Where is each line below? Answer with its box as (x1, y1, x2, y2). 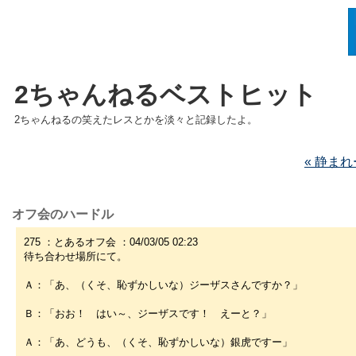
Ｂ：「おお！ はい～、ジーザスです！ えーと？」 (24, 307, 272, 319)
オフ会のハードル (12, 207, 114, 221)
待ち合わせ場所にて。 (24, 250, 127, 262)
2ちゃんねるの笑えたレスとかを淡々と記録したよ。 (14, 113, 257, 126)
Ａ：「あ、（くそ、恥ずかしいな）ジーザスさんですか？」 (24, 278, 303, 291)
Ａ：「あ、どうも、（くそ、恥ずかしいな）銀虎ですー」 (24, 335, 292, 348)
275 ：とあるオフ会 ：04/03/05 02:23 (24, 235, 198, 248)
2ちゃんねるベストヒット (14, 79, 317, 109)
